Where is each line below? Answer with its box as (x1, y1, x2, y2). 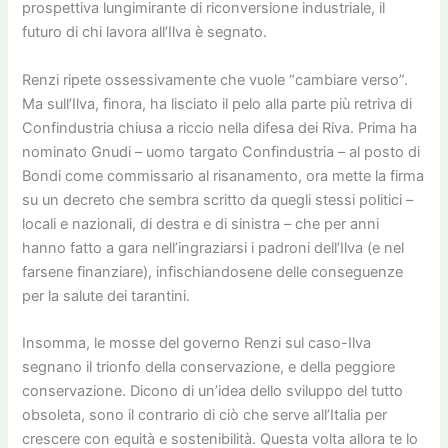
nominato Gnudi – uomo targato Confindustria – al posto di (22, 142, 421, 161)
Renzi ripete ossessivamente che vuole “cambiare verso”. (22, 70, 409, 89)
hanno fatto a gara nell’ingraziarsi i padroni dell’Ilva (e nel (22, 238, 405, 257)
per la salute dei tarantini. (22, 286, 191, 305)
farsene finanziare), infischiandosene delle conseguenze (22, 262, 404, 281)
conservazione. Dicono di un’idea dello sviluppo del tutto (22, 382, 404, 401)
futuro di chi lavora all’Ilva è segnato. (22, 23, 268, 42)
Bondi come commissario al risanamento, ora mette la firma (22, 166, 425, 185)
